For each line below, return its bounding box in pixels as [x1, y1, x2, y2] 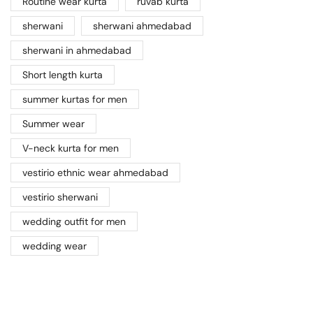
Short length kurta [22, 68, 103, 82]
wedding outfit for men [22, 215, 126, 228]
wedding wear [22, 240, 87, 253]
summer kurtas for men [22, 93, 127, 106]
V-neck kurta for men [22, 142, 119, 155]
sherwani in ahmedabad [22, 44, 131, 57]
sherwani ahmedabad [92, 20, 191, 33]
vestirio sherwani [22, 191, 98, 204]
